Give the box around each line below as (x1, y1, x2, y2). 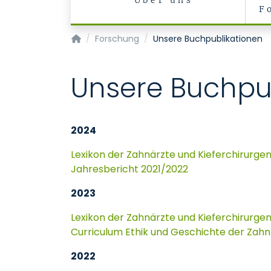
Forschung (94, 33, 139, 45)
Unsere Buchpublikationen (152, 33, 263, 45)
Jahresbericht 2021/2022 (71, 162, 188, 176)
